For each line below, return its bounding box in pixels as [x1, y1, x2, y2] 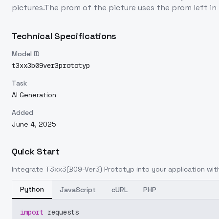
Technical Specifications [12, 30, 117, 42]
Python [20, 185, 44, 194]
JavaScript [60, 185, 96, 194]
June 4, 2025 [12, 120, 56, 129]
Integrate [12, 165, 45, 174]
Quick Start [12, 146, 60, 157]
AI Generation [12, 90, 56, 99]
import [20, 208, 44, 217]
